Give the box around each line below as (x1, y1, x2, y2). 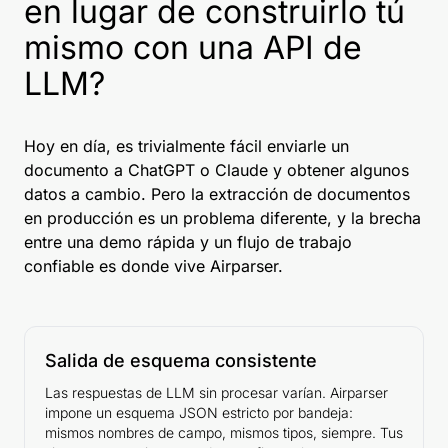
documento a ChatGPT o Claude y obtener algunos (24, 160, 409, 181)
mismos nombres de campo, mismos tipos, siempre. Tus (45, 424, 403, 442)
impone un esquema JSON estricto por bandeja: (45, 404, 353, 422)
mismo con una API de (24, 28, 362, 68)
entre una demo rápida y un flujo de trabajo (24, 232, 352, 253)
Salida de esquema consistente (45, 350, 317, 372)
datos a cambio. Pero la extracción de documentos (24, 184, 410, 205)
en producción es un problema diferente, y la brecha (24, 208, 421, 229)
